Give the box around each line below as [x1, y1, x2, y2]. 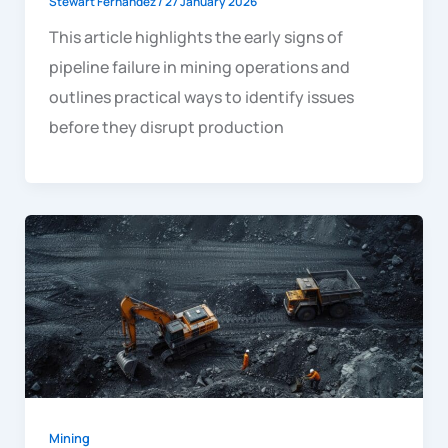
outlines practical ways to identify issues [48, 86, 354, 109]
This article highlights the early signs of [48, 26, 343, 49]
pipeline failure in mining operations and [48, 56, 350, 79]
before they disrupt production [48, 116, 284, 139]
